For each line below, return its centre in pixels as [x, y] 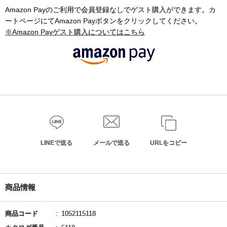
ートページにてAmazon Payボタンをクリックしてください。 [103, 21]
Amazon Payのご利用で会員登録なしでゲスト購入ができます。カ [110, 10]
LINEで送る [56, 143]
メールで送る [111, 143]
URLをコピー [168, 143]
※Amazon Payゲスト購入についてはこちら [75, 32]
